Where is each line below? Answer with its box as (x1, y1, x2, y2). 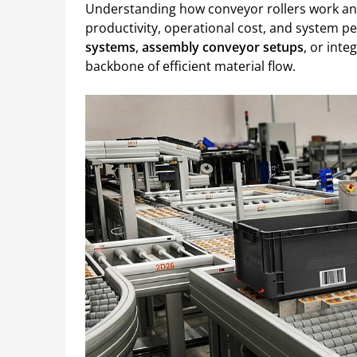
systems (85, 38, 135, 57)
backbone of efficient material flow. (85, 57, 296, 76)
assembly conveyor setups (142, 38, 304, 57)
